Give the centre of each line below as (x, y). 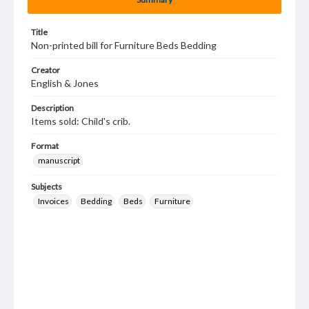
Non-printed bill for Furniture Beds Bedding (124, 45)
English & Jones (65, 83)
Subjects (47, 187)
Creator (46, 70)
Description (52, 108)
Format (45, 146)
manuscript (59, 160)
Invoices (53, 201)
